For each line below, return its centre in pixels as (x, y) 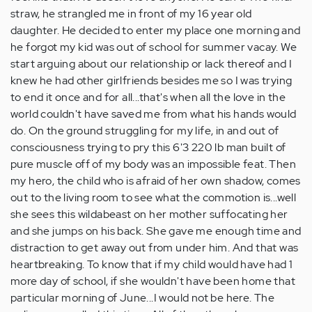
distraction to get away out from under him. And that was (155, 248)
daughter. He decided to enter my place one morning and (156, 31)
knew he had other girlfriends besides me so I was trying (151, 81)
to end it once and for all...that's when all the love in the (148, 97)
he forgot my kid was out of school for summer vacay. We (154, 47)
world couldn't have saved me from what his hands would (154, 114)
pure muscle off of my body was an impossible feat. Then (153, 164)
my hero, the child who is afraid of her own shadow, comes (156, 181)
